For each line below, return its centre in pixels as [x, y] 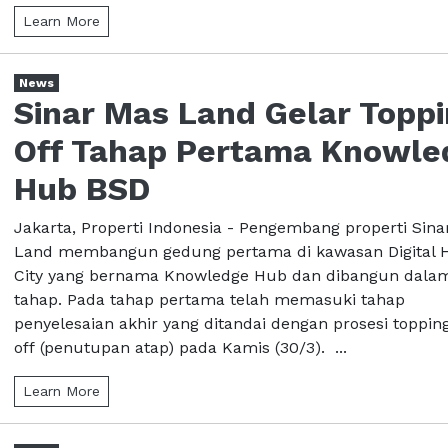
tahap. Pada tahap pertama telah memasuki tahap [209, 299]
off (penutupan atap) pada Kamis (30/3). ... [180, 347]
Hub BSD [82, 188]
